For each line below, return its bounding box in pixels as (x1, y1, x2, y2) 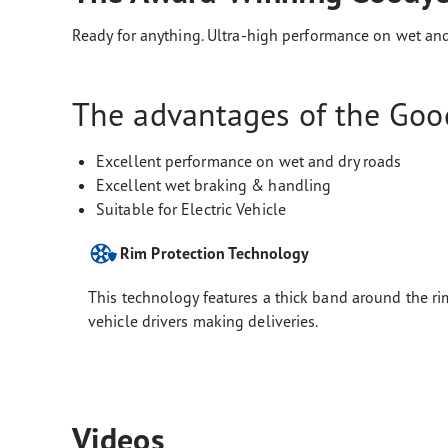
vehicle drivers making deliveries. (88, 311, 319, 331)
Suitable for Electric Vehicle (96, 199, 286, 219)
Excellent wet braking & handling (96, 175, 332, 195)
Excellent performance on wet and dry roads (96, 151, 402, 171)
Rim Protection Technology (120, 243, 310, 263)
